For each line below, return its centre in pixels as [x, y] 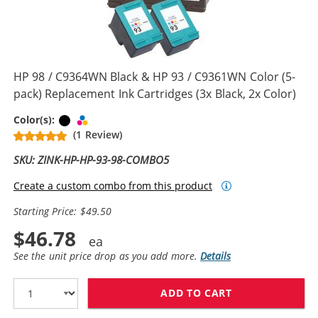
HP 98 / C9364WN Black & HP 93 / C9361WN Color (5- [154, 76]
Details [216, 256]
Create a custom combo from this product [113, 186]
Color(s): [36, 119]
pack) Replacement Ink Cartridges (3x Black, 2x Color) [155, 93]
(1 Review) [98, 134]
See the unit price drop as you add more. [107, 256]
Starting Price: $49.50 [62, 211]
